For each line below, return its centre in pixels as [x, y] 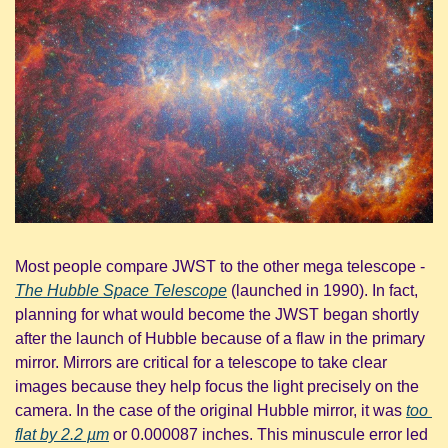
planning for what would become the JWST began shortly [217, 314]
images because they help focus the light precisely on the [217, 386]
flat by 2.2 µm [62, 434]
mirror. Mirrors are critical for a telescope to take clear [201, 362]
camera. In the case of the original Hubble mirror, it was [210, 410]
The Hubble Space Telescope [121, 290]
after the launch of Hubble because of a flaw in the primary [220, 338]
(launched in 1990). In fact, [322, 290]
